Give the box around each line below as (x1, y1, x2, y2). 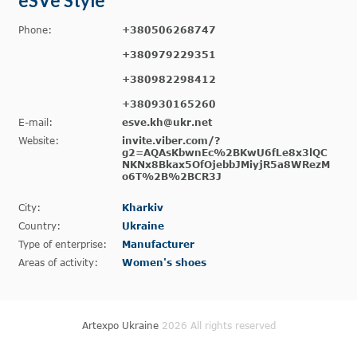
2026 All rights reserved (161, 320, 276, 331)
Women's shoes (122, 257, 206, 269)
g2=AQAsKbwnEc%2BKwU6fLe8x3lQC (122, 147, 328, 159)
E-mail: (18, 116, 53, 128)
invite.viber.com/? (122, 135, 220, 147)
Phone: (18, 24, 52, 36)
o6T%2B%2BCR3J (122, 171, 222, 182)
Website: (18, 135, 59, 147)
